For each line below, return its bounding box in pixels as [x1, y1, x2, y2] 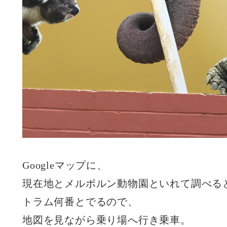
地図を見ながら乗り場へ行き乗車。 [22, 214, 191, 226]
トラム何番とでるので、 [22, 196, 138, 208]
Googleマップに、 [22, 160, 107, 171]
